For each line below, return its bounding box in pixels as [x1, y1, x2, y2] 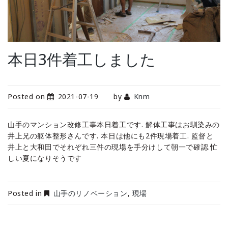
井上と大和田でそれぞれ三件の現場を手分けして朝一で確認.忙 [8, 141, 218, 152]
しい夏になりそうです [8, 153, 82, 163]
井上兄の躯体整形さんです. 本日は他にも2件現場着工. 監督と [8, 130, 214, 140]
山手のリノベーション [53, 188, 128, 198]
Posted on [8, 91, 47, 101]
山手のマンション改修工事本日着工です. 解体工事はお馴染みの [8, 119, 220, 129]
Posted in [8, 188, 44, 198]
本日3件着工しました [8, 48, 156, 70]
